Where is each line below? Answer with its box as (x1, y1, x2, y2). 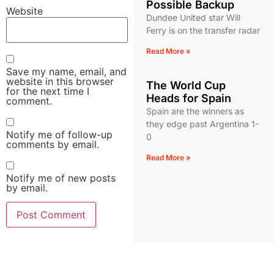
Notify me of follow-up (6, 128, 113, 141)
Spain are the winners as (146, 106, 244, 116)
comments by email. (6, 138, 99, 150)
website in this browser (6, 75, 114, 87)
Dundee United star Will (146, 12, 240, 23)
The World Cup (146, 79, 226, 92)
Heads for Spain (146, 92, 231, 105)
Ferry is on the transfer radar (146, 25, 260, 35)
